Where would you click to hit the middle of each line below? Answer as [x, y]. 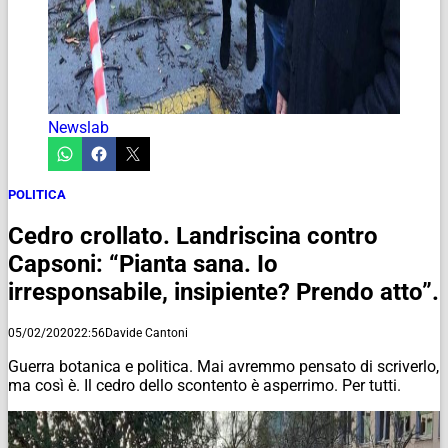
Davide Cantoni [146, 332]
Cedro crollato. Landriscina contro [193, 235]
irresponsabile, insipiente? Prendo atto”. [223, 291]
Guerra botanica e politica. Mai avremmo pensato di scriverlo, [223, 366]
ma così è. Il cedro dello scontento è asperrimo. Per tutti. [204, 385]
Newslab [78, 127]
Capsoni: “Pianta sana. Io [143, 263]
